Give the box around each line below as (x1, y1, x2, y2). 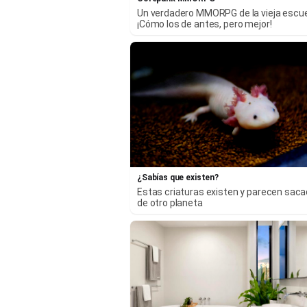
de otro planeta (137, 197, 203, 209)
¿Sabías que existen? (137, 173, 219, 183)
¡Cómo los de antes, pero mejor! (137, 18, 272, 29)
